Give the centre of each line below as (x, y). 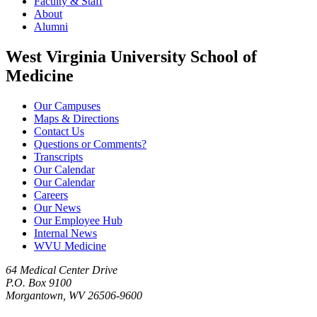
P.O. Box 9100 (39, 283)
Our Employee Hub (78, 221)
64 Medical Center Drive (62, 270)
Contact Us (59, 132)
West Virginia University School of (131, 57)
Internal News (65, 234)
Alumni (51, 27)
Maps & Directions (76, 119)
